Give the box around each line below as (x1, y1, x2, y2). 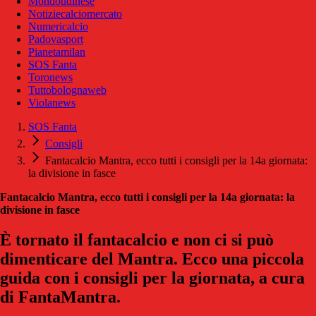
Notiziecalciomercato (28, 7, 122, 20)
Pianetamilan (28, 45, 85, 58)
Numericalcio (28, 20, 88, 32)
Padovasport (28, 32, 83, 45)
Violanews (28, 96, 75, 109)
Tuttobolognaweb (28, 83, 107, 96)
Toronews (28, 71, 73, 83)
